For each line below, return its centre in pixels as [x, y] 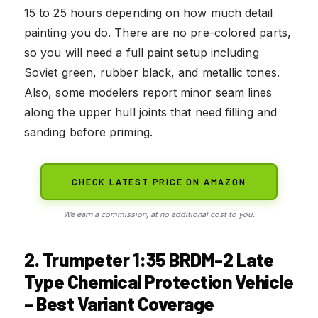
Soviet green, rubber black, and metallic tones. [152, 72]
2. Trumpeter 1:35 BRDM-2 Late [149, 259]
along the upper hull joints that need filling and [150, 112]
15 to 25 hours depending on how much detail [149, 12]
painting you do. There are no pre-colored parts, [158, 32]
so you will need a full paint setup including [142, 52]
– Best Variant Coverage [119, 303]
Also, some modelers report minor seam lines [148, 92]
